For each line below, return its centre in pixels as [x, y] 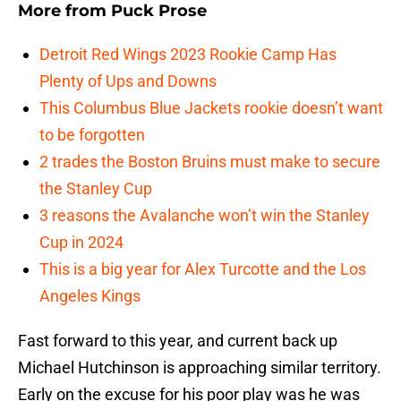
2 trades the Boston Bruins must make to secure [210, 162]
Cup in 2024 [81, 243]
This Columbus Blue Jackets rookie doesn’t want [211, 108]
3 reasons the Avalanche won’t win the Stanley [205, 216]
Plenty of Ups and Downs [128, 81]
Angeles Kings [90, 296]
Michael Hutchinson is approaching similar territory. [200, 368]
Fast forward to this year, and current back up [178, 341]
